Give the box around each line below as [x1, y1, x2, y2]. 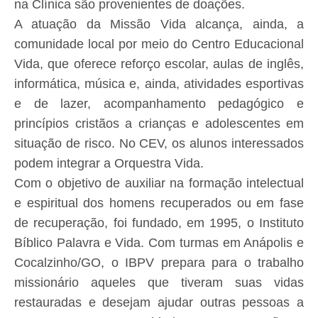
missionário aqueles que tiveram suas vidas [14, 275, 304, 290]
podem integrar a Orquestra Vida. [14, 156, 204, 171]
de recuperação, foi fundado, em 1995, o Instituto [14, 216, 304, 231]
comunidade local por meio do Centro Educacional [14, 37, 304, 52]
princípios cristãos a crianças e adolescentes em [14, 116, 304, 131]
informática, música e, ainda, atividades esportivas [14, 77, 304, 92]
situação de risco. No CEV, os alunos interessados [14, 136, 304, 151]
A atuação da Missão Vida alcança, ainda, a [14, 17, 304, 32]
